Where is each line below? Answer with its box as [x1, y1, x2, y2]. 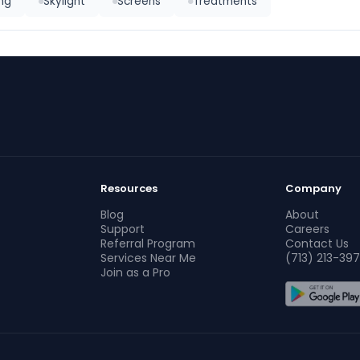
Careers [284, 221, 329, 237]
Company [284, 181, 342, 196]
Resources [100, 181, 158, 196]
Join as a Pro [100, 264, 171, 280]
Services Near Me [100, 250, 197, 266]
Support [100, 221, 145, 237]
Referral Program [100, 235, 196, 252]
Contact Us [284, 235, 349, 252]
